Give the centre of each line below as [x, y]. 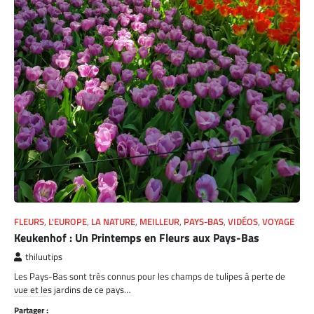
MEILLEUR [159, 221]
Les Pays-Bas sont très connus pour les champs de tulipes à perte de [150, 276]
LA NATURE [113, 221]
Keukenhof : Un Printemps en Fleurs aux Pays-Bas [137, 237]
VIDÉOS [243, 221]
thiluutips [44, 257]
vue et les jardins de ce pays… [72, 289]
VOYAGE [278, 221]
